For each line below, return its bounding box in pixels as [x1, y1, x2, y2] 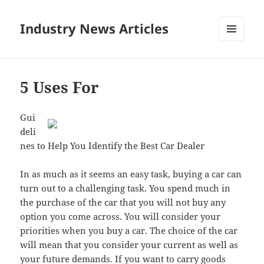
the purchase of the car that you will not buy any [20, 196, 226, 209]
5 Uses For [20, 77, 100, 98]
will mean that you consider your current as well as [20, 239, 239, 251]
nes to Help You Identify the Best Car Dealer [20, 140, 205, 152]
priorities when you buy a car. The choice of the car [20, 225, 238, 237]
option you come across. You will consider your [20, 210, 221, 223]
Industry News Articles [20, 19, 169, 38]
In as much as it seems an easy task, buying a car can [20, 168, 242, 180]
